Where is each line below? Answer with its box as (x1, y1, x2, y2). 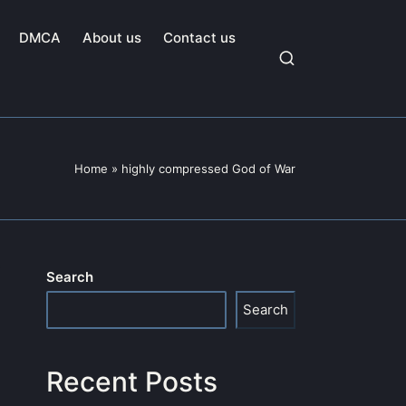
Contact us (163, 29, 236, 47)
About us (82, 29, 141, 47)
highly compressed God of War (121, 160, 295, 176)
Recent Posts (46, 364, 217, 398)
